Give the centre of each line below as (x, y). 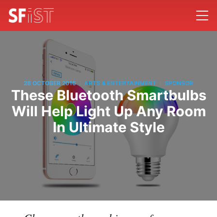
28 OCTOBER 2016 (50, 83)
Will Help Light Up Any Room (108, 111)
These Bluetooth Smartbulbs (108, 95)
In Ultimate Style (108, 127)
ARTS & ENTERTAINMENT (120, 83)
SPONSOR (179, 83)
